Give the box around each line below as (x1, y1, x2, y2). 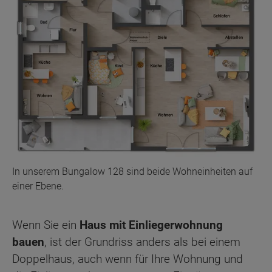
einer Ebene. (12, 180, 64, 192)
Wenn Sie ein (12, 218, 80, 233)
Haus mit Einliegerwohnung (80, 218, 223, 233)
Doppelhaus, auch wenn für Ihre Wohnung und (12, 252, 243, 267)
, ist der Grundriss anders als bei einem (44, 235, 240, 250)
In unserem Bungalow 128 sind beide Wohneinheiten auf (12, 166, 253, 178)
